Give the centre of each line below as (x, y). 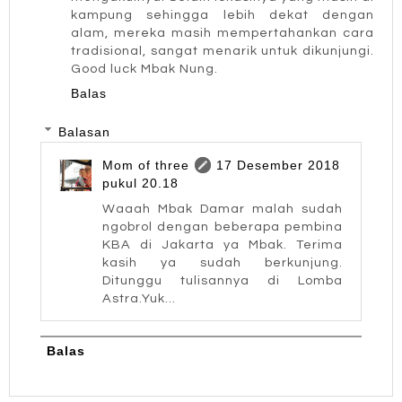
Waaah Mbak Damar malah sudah (223, 208)
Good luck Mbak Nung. (144, 69)
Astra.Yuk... (140, 298)
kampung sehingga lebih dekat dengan (223, 15)
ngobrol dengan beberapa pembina (223, 226)
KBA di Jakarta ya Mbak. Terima (223, 244)
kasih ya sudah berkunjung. (223, 262)
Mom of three (146, 165)
